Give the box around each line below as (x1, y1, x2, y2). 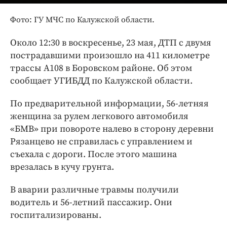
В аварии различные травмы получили (10, 183, 179, 196)
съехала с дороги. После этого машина (10, 148, 177, 160)
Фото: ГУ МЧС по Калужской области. (10, 14, 155, 25)
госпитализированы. (10, 209, 101, 221)
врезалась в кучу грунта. (10, 161, 114, 173)
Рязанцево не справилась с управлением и (10, 135, 193, 147)
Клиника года (32, 13, 89, 23)
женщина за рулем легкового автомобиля (10, 110, 188, 122)
